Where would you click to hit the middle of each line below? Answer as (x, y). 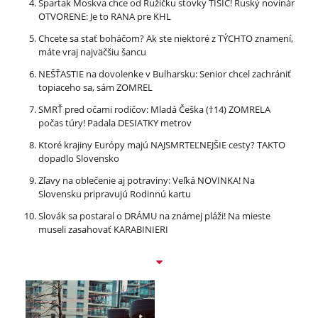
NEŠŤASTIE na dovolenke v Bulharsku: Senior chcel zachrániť (165, 73)
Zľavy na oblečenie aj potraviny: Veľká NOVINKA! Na (147, 180)
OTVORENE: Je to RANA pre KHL (105, 16)
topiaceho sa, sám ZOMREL (95, 87)
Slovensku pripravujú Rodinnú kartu (115, 193)
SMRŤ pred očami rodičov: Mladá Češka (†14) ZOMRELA (154, 109)
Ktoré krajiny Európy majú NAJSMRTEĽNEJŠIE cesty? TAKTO (162, 144)
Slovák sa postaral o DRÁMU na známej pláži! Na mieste (154, 215)
